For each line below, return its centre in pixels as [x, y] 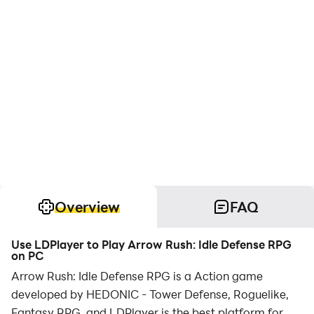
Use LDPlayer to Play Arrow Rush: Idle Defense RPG [151, 244]
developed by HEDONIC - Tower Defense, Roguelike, [150, 294]
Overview [87, 207]
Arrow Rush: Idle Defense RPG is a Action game [137, 276]
